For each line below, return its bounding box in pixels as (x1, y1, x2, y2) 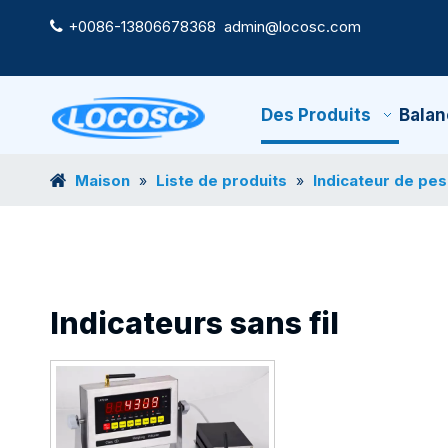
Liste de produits (156, 170, 287, 190)
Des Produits (260, 104, 371, 125)
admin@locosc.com (224, 17, 361, 36)
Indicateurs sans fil (50, 304, 339, 341)
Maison (75, 170, 130, 190)
